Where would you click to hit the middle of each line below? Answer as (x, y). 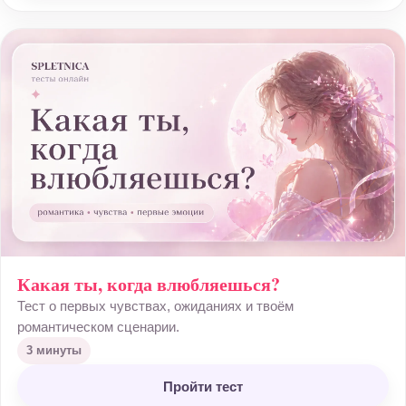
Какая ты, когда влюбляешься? (149, 284)
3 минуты (54, 350)
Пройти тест (203, 386)
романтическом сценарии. (98, 327)
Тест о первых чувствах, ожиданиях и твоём (155, 306)
